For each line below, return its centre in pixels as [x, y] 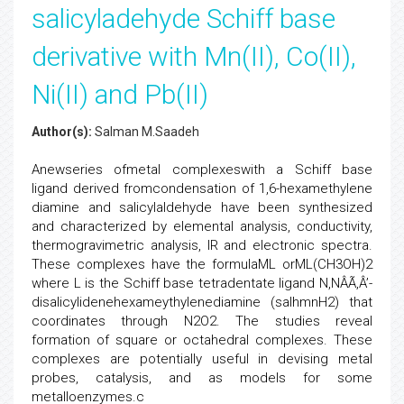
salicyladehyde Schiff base [184, 18]
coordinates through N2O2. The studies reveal [202, 321]
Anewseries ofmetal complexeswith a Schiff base [202, 170]
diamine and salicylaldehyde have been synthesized [202, 207]
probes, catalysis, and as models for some [202, 378]
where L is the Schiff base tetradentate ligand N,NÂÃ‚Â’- [202, 283]
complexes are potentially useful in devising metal [202, 359]
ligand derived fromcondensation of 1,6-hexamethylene [202, 188]
